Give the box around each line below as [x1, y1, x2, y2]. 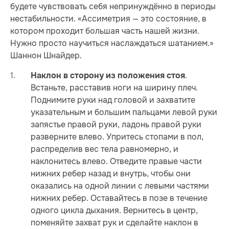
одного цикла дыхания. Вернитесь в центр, [31, 204, 198, 216]
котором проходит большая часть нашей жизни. [10, 26, 199, 37]
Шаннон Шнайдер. [10, 50, 82, 61]
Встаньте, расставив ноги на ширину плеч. [31, 82, 198, 93]
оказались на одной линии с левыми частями [31, 180, 209, 191]
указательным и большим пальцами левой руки [31, 106, 217, 118]
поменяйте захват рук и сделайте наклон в [31, 217, 198, 228]
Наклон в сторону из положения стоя [31, 70, 185, 81]
